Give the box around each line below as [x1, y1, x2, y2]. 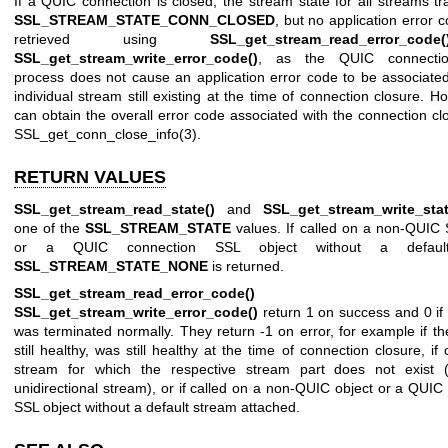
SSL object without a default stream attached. [14, 399, 300, 416]
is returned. [208, 257, 284, 274]
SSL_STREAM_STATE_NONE [14, 257, 208, 274]
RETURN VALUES [14, 167, 166, 188]
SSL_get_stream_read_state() [14, 200, 215, 217]
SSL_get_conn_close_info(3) [14, 126, 197, 143]
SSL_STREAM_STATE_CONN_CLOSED [14, 12, 275, 29]
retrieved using [14, 31, 210, 48]
